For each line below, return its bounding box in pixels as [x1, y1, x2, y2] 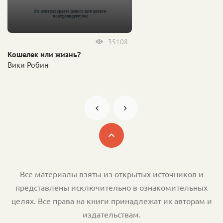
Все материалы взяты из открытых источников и [19, 169, 204, 179]
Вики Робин [7, 59, 49, 70]
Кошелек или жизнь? [7, 49, 81, 59]
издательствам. [82, 210, 141, 219]
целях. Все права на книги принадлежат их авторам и [11, 196, 212, 206]
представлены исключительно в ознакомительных [15, 183, 208, 192]
